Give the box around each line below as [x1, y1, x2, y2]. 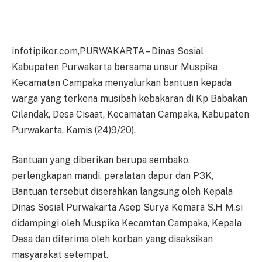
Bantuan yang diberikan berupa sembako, [12, 154, 190, 166]
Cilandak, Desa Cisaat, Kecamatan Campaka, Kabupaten [12, 108, 249, 120]
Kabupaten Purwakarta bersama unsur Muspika [12, 61, 218, 73]
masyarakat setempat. [12, 249, 108, 261]
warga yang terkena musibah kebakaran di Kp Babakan [12, 92, 247, 104]
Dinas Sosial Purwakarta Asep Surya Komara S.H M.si [12, 202, 243, 213]
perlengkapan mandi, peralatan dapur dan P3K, [12, 170, 213, 182]
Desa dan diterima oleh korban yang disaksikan [12, 233, 213, 245]
